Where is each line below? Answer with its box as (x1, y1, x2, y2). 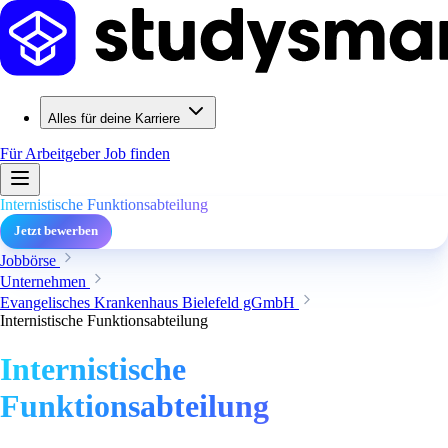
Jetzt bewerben (14, 224, 98, 238)
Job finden (104, 145, 170, 162)
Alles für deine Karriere (48, 111, 180, 126)
